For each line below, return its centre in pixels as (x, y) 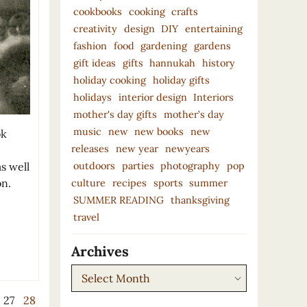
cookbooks (97, 11)
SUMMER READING (118, 200)
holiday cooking (109, 80)
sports (168, 183)
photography (191, 165)
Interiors (214, 97)
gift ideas (94, 63)
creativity (95, 28)
